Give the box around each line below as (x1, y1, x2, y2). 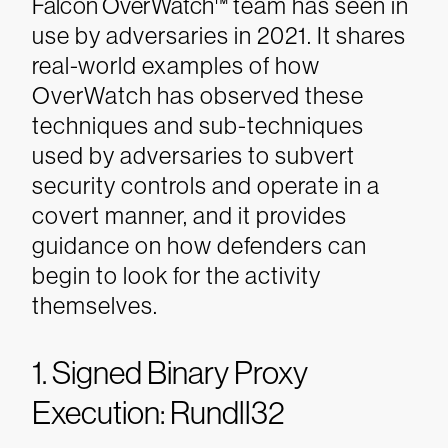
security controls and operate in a (32, 172, 380, 199)
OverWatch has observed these (32, 82, 364, 109)
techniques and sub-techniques (32, 112, 364, 139)
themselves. (32, 292, 158, 319)
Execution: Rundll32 (32, 395, 285, 431)
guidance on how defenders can (32, 232, 367, 259)
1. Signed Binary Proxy (32, 355, 308, 391)
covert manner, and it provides (32, 202, 347, 229)
